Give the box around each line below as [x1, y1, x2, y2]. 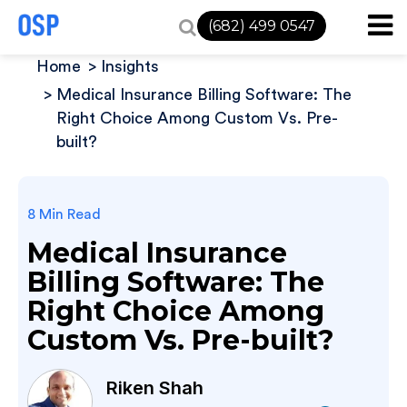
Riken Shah [106, 377, 203, 399]
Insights [101, 58, 159, 74]
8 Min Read [27, 207, 101, 222]
